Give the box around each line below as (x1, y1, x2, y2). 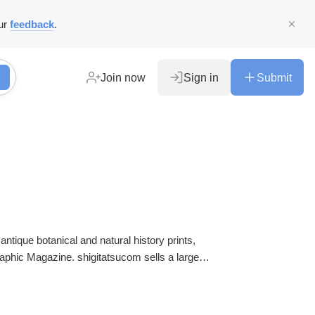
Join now (101, 71, 146, 84)
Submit (257, 71, 292, 84)
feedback (10, 18, 54, 30)
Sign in (184, 71, 219, 84)
